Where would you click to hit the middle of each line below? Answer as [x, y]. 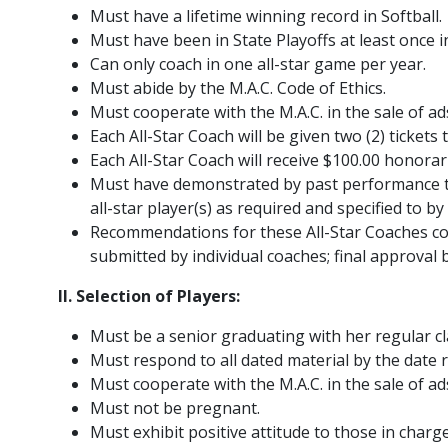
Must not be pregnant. [175, 408]
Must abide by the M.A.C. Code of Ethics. [238, 88]
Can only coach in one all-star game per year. [258, 64]
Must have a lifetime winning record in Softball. [266, 16]
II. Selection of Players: [149, 296]
